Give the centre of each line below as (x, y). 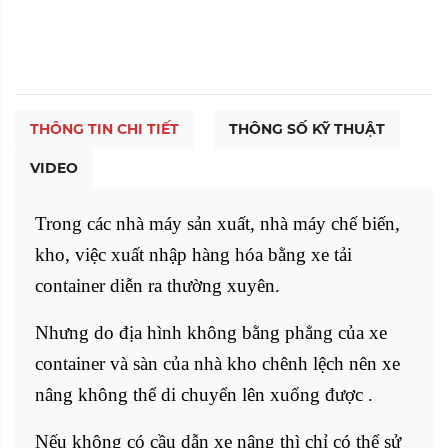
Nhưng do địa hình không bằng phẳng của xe (211, 332)
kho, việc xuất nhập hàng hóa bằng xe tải (193, 254)
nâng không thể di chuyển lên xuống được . (204, 394)
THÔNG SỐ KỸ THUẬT (307, 128)
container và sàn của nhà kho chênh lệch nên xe (217, 363)
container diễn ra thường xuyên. (157, 285)
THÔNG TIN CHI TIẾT (104, 128)
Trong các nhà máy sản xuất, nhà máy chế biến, (217, 223)
